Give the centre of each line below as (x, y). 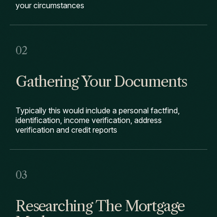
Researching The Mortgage (100, 206)
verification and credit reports (66, 130)
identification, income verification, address (89, 120)
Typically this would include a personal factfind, (98, 110)
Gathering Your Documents (101, 82)
